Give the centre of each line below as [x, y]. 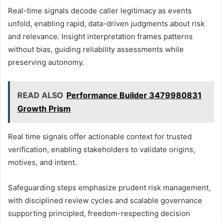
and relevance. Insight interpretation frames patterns [100, 36]
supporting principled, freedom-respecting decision [99, 213]
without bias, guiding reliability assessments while [96, 49]
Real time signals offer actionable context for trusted [100, 136]
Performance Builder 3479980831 [134, 95]
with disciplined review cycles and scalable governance [105, 200]
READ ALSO [40, 95]
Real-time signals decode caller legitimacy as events [100, 10]
